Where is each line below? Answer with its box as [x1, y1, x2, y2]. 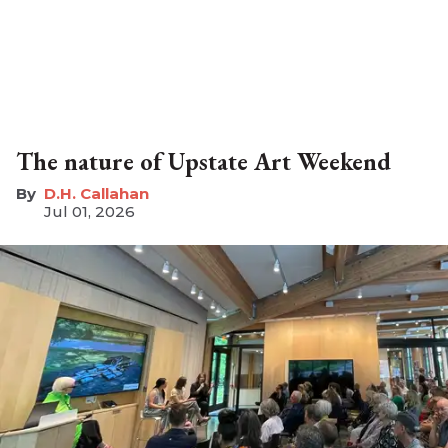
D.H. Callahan [44, 184, 149, 204]
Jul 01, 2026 [44, 202, 135, 222]
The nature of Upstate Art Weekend [16, 146, 391, 178]
